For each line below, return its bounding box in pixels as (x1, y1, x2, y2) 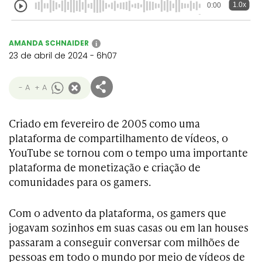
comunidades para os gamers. (9, 174, 151, 189)
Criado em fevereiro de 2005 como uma (9, 116, 200, 130)
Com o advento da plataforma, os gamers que (9, 205, 226, 220)
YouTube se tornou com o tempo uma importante (9, 145, 248, 160)
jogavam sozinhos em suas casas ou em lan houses (9, 220, 249, 235)
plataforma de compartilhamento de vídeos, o (9, 130, 228, 145)
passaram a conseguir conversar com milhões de (9, 235, 240, 249)
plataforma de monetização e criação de (9, 160, 201, 174)
